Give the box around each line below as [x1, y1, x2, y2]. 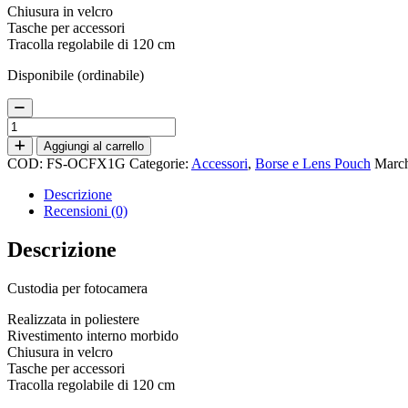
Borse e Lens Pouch [255, 155, 371, 171]
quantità [6, 198, 52, 214]
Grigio [6, 181, 44, 198]
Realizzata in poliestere [7, 311, 139, 327]
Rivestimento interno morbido [7, 327, 178, 343]
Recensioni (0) [44, 202, 127, 219]
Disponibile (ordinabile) [7, 66, 144, 83]
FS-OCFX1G [46, 155, 126, 171]
